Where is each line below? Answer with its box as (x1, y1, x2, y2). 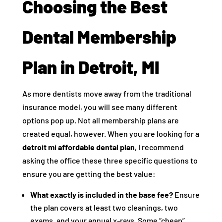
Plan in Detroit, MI (22, 56, 160, 77)
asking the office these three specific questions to (22, 156, 198, 165)
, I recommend (134, 142, 184, 152)
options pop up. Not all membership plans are (22, 115, 179, 125)
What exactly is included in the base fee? (30, 190, 173, 199)
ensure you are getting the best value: (22, 169, 156, 178)
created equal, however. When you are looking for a (22, 129, 199, 138)
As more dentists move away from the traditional (22, 89, 191, 98)
